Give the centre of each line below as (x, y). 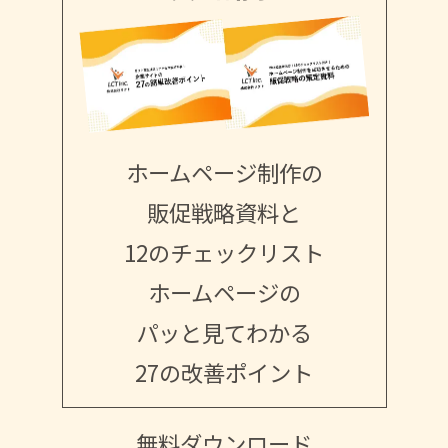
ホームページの (224, 292)
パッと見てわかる (224, 332)
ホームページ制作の (224, 172)
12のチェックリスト (224, 252)
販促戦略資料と (224, 212)
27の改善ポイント (224, 372)
